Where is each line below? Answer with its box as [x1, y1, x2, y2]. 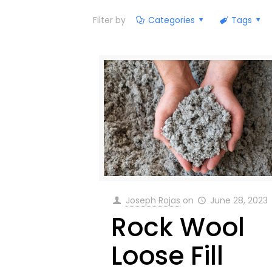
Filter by [92, 14, 126, 26]
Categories [148, 14, 195, 26]
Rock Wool [110, 209, 245, 246]
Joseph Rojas [125, 194, 180, 207]
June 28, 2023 [210, 194, 268, 207]
